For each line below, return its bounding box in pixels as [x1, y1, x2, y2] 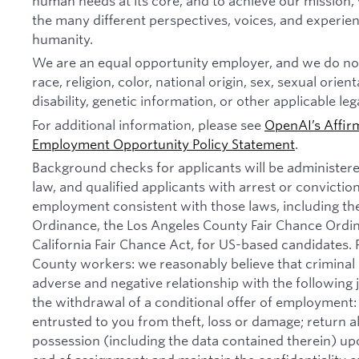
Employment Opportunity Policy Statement [32, 135, 295, 152]
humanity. [32, 30, 95, 47]
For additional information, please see [32, 115, 264, 133]
